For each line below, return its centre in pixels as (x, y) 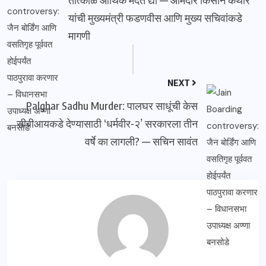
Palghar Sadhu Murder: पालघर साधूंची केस (112, 105)
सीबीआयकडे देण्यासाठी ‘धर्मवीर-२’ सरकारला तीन (107, 123)
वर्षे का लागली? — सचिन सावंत (141, 141)
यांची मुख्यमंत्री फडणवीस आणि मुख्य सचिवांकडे (155, 17)
